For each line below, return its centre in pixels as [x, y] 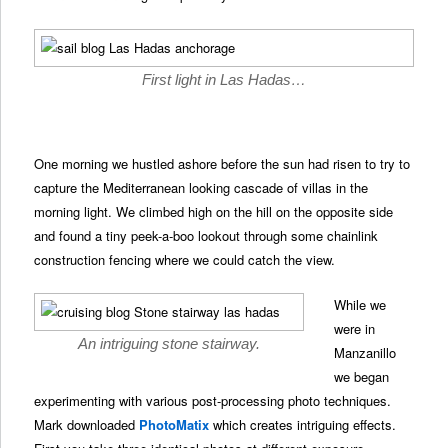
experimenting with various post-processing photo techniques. [213, 400]
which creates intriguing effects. [303, 424]
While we [360, 304]
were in [355, 328]
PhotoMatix [174, 424]
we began [362, 376]
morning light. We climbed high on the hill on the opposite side [214, 211]
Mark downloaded [87, 424]
